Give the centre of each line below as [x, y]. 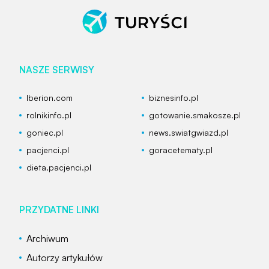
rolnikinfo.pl [49, 115]
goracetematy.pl [181, 150]
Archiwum [47, 239]
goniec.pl [45, 133]
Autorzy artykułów [65, 258]
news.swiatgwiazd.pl [189, 133]
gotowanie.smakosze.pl [195, 115]
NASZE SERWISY [57, 70]
